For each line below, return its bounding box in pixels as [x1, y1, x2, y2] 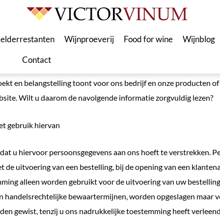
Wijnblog [183, 34, 216, 44]
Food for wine [124, 34, 173, 44]
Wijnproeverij [64, 34, 114, 44]
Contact [22, 55, 51, 65]
